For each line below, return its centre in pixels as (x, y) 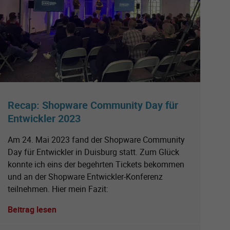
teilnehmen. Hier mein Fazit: (58, 189)
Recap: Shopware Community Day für (93, 105)
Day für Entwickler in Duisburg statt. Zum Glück (93, 152)
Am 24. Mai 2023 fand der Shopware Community (96, 139)
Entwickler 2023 (44, 118)
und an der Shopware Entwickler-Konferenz (85, 176)
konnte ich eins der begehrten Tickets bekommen (96, 164)
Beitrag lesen (32, 209)
